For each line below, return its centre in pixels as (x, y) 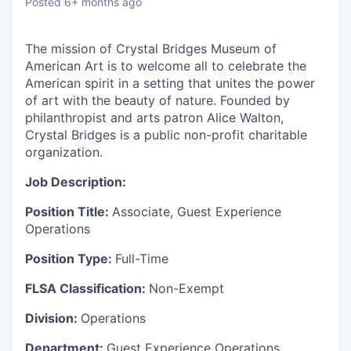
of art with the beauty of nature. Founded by (157, 100)
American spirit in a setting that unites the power (170, 83)
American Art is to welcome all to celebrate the (166, 66)
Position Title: (69, 212)
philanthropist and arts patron (114, 118)
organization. (64, 152)
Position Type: (70, 259)
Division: (53, 318)
